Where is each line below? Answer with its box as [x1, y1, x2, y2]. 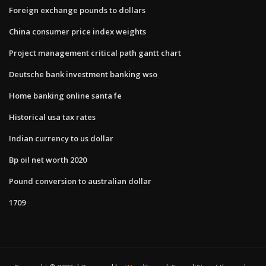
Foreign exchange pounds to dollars [9, 4, 145, 15]
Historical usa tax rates [9, 111, 96, 122]
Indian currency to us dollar [9, 132, 113, 144]
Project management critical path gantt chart [9, 47, 181, 58]
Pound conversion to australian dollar [9, 175, 151, 186]
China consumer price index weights [9, 26, 146, 37]
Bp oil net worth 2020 [9, 154, 87, 165]
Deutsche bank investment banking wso [9, 68, 157, 80]
